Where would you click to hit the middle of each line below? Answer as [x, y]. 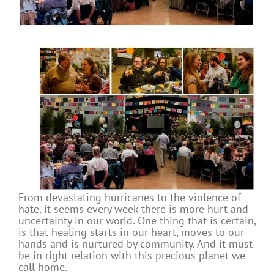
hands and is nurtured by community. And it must [135, 244]
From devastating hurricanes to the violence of [130, 198]
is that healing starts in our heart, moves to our [131, 232]
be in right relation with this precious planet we [132, 256]
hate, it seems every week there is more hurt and [133, 209]
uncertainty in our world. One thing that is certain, [137, 221]
